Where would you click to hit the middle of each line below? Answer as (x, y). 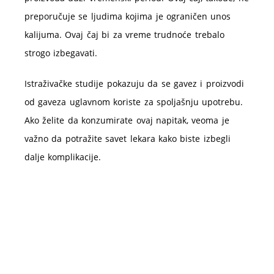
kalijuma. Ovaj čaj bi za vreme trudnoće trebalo (124, 34)
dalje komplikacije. (63, 157)
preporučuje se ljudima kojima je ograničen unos (128, 16)
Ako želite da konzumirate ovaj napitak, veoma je (127, 120)
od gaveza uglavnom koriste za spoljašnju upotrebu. (134, 102)
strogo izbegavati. (61, 53)
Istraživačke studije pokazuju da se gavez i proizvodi (134, 83)
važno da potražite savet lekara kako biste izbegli (128, 138)
